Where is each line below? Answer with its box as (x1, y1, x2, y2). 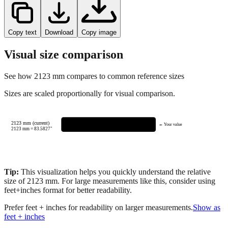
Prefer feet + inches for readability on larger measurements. (4, 203, 193, 212)
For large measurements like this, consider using (60, 176, 215, 185)
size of (4, 176, 27, 185)
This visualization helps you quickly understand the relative (19, 167, 211, 176)
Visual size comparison (4, 47, 123, 61)
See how (4, 71, 34, 80)
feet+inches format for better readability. (4, 185, 132, 194)
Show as (193, 203, 220, 212)
